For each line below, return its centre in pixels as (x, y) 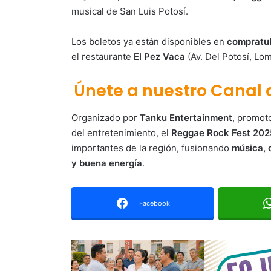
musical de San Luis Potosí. (130, 11)
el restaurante (103, 57)
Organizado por (106, 117)
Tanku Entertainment (186, 117)
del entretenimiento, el (121, 132)
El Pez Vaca (159, 57)
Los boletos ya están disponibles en (149, 42)
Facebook (154, 203)
